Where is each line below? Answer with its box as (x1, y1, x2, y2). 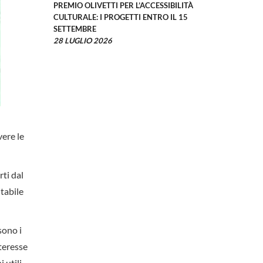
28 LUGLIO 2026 (53, 36, 112, 46)
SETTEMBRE (53, 24, 96, 34)
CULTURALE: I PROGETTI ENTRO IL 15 (53, 12, 188, 22)
